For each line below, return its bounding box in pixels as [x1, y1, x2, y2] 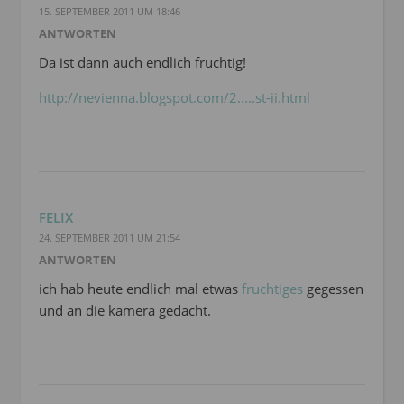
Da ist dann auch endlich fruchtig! [39, 53, 246, 72]
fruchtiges [242, 280, 303, 298]
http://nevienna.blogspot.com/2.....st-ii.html [39, 88, 310, 107]
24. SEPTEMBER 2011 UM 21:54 [39, 231, 180, 245]
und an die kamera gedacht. [39, 301, 211, 320]
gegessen [303, 280, 363, 298]
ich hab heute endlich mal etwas [39, 280, 242, 298]
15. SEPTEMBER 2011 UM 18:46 [39, 5, 180, 19]
